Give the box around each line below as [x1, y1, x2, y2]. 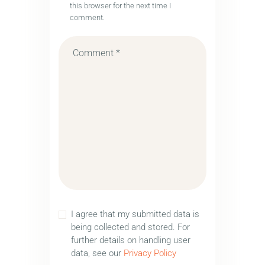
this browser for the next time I [69, 1, 171, 11]
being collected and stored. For [70, 222, 190, 233]
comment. [69, 13, 105, 22]
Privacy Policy [123, 248, 176, 259]
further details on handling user [70, 235, 190, 246]
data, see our [70, 248, 124, 259]
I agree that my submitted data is [70, 209, 199, 220]
